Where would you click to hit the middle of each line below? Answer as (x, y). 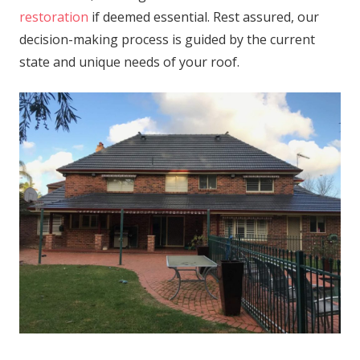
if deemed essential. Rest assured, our (204, 16)
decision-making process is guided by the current (167, 39)
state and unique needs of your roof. (129, 61)
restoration (54, 16)
